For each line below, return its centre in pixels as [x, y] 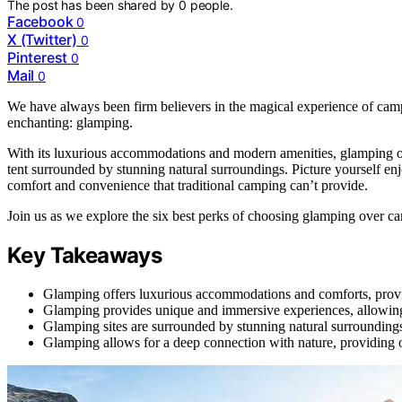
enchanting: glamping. [70, 122]
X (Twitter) [42, 39]
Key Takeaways [85, 255]
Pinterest [38, 57]
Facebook [40, 22]
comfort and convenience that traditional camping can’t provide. [188, 185]
